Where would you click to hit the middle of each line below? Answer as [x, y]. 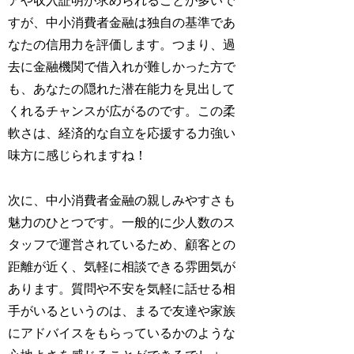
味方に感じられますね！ [78, 155]
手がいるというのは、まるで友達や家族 [122, 311]
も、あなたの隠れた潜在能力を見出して [122, 88]
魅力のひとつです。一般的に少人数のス [122, 222]
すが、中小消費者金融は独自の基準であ [122, 22]
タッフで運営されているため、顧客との [122, 244]
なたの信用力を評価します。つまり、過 [122, 44]
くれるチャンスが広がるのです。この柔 [122, 111]
